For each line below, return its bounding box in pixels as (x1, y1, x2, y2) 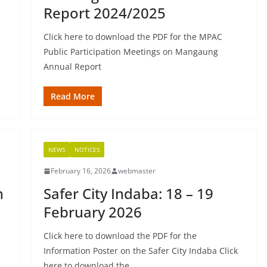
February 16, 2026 (50, 166, 111, 176)
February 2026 (43, 202, 142, 222)
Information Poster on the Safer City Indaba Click (43, 245, 238, 256)
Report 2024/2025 (43, 3, 166, 23)
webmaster (117, 166, 156, 176)
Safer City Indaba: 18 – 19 (43, 184, 213, 203)
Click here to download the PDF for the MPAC (43, 31, 222, 42)
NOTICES (74, 145, 100, 154)
